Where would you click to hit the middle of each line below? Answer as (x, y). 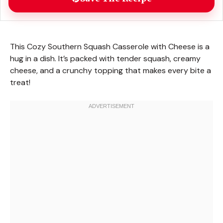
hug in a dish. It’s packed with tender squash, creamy (105, 58)
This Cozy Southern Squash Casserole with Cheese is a (110, 46)
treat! (20, 82)
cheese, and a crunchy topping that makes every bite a (111, 70)
